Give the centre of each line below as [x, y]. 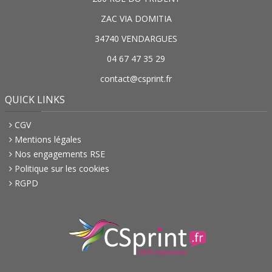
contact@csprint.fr [136, 79]
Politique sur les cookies [62, 168]
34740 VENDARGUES [136, 39]
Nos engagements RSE [60, 154]
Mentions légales [48, 139]
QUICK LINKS [35, 100]
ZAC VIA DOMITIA [136, 19]
